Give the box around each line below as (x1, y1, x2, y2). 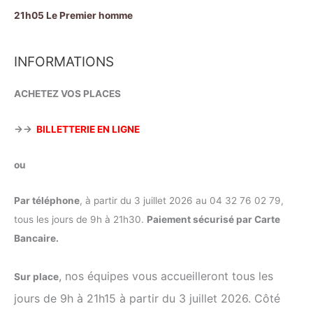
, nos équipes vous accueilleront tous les (59, 268, 273, 283)
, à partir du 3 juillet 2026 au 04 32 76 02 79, (80, 195, 284, 206)
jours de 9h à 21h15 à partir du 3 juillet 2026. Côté (14, 291, 280, 305)
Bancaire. (14, 233, 59, 244)
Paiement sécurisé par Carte (147, 214, 280, 225)
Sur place (14, 270, 59, 282)
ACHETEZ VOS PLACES (14, 88, 123, 100)
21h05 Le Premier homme (14, 9, 133, 21)
